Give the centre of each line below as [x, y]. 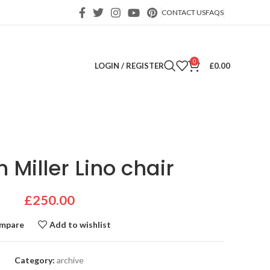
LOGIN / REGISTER [129, 65]
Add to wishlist [80, 224]
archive [70, 260]
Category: [35, 260]
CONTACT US [184, 12]
